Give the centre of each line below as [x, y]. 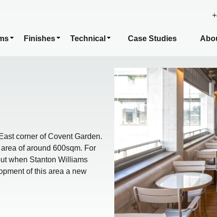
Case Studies [152, 39]
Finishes [39, 39]
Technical [88, 39]
